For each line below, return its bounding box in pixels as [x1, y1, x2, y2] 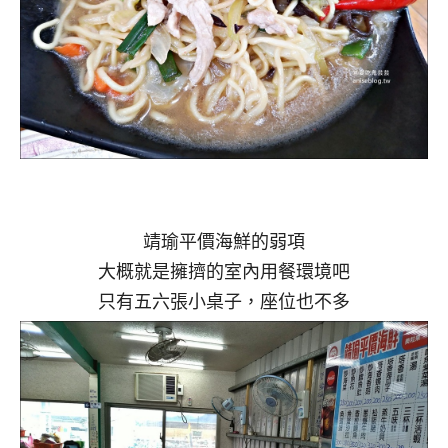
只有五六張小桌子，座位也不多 [98, 289, 350, 314]
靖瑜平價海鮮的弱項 [143, 229, 305, 254]
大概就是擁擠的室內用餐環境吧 [98, 259, 350, 284]
